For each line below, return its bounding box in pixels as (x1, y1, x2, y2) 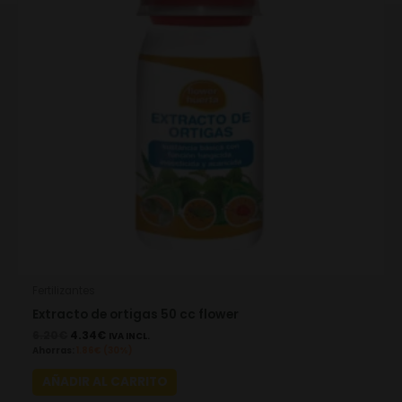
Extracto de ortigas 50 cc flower (32, 305, 240, 323)
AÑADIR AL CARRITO (41, 373, 168, 391)
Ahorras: (32, 344, 75, 356)
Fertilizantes (32, 283, 96, 298)
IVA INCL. (109, 329, 151, 342)
